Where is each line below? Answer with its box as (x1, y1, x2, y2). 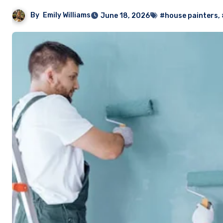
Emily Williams (43, 11, 91, 20)
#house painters (160, 11, 218, 20)
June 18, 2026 (101, 11, 150, 20)
